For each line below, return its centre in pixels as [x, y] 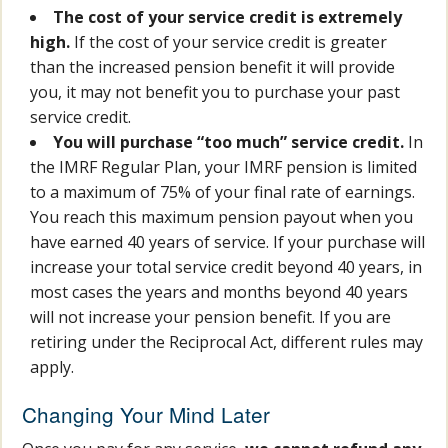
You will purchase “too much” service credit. [229, 142]
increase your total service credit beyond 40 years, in [226, 267]
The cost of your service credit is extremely [228, 17]
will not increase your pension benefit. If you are [211, 317]
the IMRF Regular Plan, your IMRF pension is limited [224, 167]
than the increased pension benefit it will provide [213, 67]
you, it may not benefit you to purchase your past [215, 92]
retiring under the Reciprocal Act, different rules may [227, 342]
